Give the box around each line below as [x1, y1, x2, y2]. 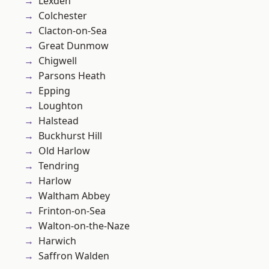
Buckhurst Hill [38, 129, 102, 143]
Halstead [38, 114, 79, 128]
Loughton [38, 99, 83, 113]
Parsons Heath [38, 69, 106, 83]
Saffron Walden [38, 249, 109, 263]
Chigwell [38, 54, 77, 68]
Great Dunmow [38, 39, 109, 53]
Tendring [38, 159, 79, 173]
